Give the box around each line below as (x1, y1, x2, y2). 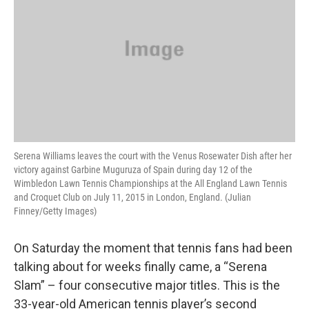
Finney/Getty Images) (14, 206, 97, 217)
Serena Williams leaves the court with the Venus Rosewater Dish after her (14, 150, 292, 161)
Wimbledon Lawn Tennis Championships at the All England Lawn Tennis (14, 178, 287, 189)
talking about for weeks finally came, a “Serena (14, 259, 267, 274)
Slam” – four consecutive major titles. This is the (14, 278, 280, 292)
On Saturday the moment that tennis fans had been (14, 241, 292, 255)
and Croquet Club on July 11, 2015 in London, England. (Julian (14, 192, 251, 203)
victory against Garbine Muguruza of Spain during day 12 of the (14, 164, 252, 175)
